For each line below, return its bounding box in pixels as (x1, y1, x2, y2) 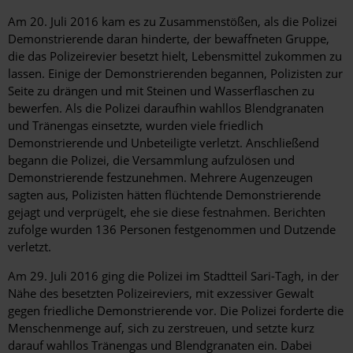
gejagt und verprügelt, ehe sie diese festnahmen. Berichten (8, 203, 325, 220)
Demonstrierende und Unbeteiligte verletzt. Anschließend (8, 134, 319, 150)
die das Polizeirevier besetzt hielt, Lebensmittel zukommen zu (8, 47, 342, 64)
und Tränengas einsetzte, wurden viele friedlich (8, 117, 263, 133)
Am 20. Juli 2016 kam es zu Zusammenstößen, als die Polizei (8, 13, 337, 29)
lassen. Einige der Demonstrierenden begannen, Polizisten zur (8, 65, 343, 81)
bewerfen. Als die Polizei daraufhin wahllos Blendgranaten (8, 99, 324, 116)
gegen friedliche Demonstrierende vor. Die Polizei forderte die (8, 302, 344, 318)
